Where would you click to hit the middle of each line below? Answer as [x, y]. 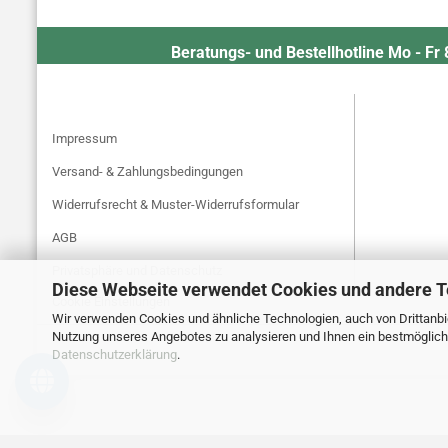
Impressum [84, 138]
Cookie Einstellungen [111, 301]
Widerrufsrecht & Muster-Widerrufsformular [175, 204]
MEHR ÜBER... [93, 108]
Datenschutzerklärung [114, 354]
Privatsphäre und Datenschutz [137, 270]
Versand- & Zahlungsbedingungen [147, 171]
